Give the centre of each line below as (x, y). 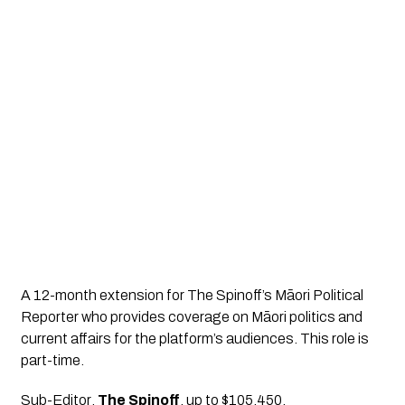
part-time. (52, 361)
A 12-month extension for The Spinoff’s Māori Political (192, 296)
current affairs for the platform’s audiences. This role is (194, 339)
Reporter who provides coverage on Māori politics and (191, 317)
